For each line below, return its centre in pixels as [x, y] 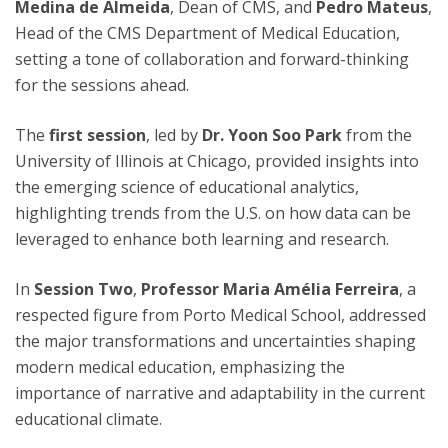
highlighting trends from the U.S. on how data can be [213, 213]
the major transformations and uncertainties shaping [215, 341]
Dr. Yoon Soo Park [272, 135]
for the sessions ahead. [102, 85]
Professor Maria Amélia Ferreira [270, 289]
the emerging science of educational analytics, [187, 187]
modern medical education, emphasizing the [180, 367]
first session [97, 135]
